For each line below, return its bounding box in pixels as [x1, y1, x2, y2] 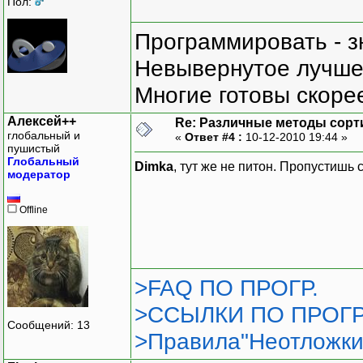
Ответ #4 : [185, 130, 242, 143]
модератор [7, 167, 70, 181]
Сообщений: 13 [7, 318, 90, 332]
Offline [17, 203, 48, 216]
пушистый [7, 141, 60, 155]
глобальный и [7, 128, 80, 142]
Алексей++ [7, 113, 76, 128]
